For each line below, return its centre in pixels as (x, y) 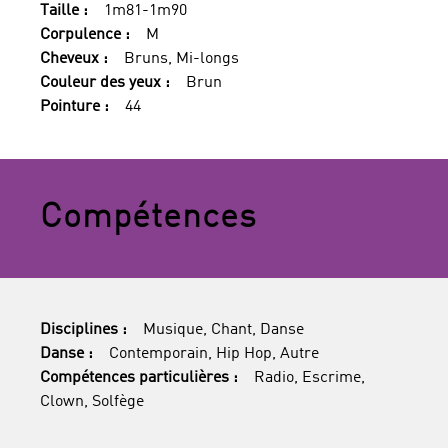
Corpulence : (85, 35)
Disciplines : (83, 330)
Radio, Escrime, (309, 378)
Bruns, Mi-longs (181, 59)
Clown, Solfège (92, 402)
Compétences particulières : (139, 378)
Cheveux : (74, 59)
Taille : (64, 11)
